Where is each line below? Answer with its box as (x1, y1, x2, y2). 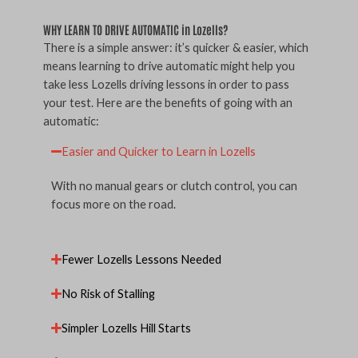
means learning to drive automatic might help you (43, 58, 295, 73)
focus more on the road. (51, 197, 176, 212)
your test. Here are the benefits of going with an (43, 95, 292, 109)
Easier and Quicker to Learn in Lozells (62, 145, 257, 159)
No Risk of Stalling (62, 286, 156, 300)
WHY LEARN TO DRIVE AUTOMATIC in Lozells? (43, 21, 228, 37)
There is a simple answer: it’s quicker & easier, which (43, 40, 308, 54)
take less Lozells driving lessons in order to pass (43, 77, 289, 91)
